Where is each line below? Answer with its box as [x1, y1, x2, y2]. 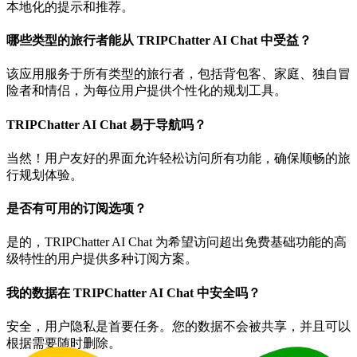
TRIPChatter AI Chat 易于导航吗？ [6, 117, 206, 131]
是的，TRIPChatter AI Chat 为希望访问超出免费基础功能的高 [6, 235, 347, 249]
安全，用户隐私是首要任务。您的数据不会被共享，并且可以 [6, 320, 351, 333]
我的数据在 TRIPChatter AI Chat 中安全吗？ [6, 285, 261, 300]
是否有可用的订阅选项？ [6, 202, 147, 216]
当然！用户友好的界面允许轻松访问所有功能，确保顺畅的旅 [6, 151, 351, 165]
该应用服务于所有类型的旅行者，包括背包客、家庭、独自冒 [6, 67, 351, 81]
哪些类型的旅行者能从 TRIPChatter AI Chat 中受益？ [6, 33, 312, 48]
